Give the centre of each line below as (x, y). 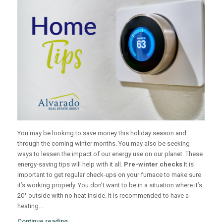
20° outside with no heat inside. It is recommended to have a (103, 195)
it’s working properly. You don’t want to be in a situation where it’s (110, 185)
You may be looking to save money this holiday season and (102, 133)
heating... (30, 206)
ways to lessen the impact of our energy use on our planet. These (110, 154)
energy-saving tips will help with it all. (70, 164)
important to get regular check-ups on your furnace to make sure (109, 174)
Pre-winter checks (153, 164)
